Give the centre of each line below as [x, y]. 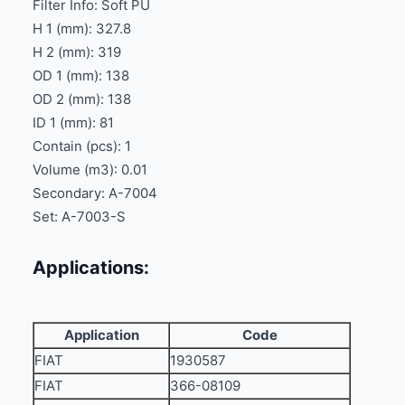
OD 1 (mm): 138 [81, 75]
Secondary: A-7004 [95, 193]
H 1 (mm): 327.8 [82, 28]
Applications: [91, 267]
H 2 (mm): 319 [77, 52]
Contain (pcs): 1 [82, 146]
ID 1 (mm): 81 [73, 122]
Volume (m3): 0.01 [90, 169]
